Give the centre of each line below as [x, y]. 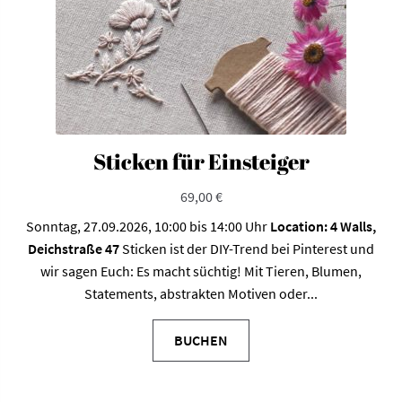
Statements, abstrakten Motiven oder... [201, 294]
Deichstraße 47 [74, 249]
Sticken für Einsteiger [201, 161]
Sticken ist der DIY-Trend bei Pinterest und [247, 249]
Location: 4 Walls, [323, 227]
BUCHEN [201, 341]
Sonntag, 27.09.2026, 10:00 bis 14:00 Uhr [148, 227]
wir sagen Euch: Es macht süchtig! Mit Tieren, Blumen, [201, 271]
